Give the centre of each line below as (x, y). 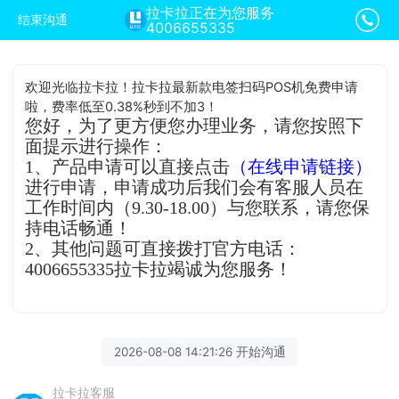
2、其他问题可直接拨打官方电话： (163, 248)
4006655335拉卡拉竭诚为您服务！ (159, 269)
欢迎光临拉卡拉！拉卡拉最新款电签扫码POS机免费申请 (192, 87)
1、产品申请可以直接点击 (128, 167)
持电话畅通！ (79, 228)
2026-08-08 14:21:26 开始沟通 (199, 351)
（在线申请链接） (301, 167)
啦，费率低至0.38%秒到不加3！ (122, 106)
